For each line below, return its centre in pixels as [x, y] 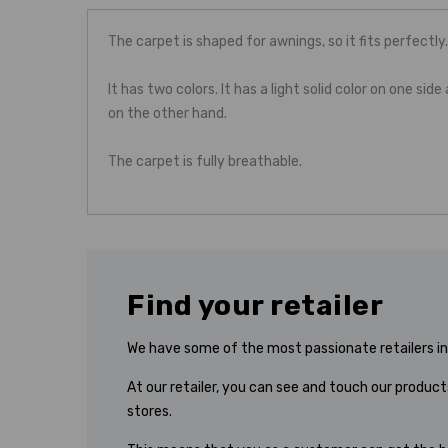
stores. [149, 411]
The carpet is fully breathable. [205, 161]
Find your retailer [255, 305]
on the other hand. [167, 113]
